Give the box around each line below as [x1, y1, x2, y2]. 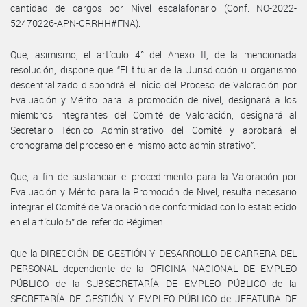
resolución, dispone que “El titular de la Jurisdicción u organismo [10, 62, 297, 76]
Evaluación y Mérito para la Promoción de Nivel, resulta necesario [10, 184, 297, 198]
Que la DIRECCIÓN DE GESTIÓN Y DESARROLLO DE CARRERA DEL [10, 246, 297, 260]
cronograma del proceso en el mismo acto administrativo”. [10, 138, 256, 151]
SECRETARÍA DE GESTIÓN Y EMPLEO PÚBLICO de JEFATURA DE [10, 291, 297, 305]
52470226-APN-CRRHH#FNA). [10, 16, 140, 29]
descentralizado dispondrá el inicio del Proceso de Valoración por [10, 77, 297, 91]
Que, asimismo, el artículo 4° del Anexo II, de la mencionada [10, 47, 297, 61]
